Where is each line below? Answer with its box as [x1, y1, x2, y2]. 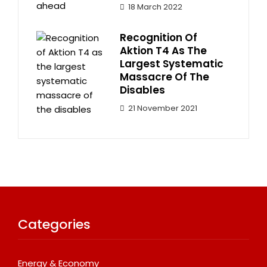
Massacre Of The [120, 70, 209, 85]
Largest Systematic [120, 57, 223, 72]
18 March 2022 [128, 2, 182, 13]
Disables [120, 83, 165, 98]
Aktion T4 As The [120, 44, 207, 58]
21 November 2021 [128, 103, 197, 114]
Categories [18, 215, 91, 234]
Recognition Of [120, 30, 197, 45]
